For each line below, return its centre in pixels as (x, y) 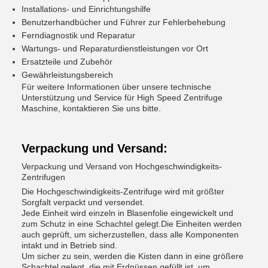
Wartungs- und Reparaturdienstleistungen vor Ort (115, 48)
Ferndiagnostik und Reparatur (78, 35)
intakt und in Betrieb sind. (69, 245)
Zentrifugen (43, 177)
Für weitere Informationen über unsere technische (116, 87)
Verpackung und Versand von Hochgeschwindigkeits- (122, 166)
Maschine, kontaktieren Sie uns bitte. (91, 108)
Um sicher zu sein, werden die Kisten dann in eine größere (133, 256)
